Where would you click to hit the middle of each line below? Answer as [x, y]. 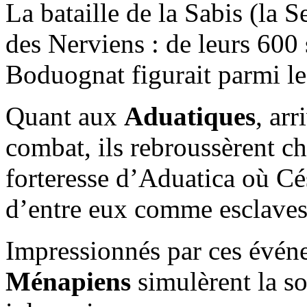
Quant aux [65, 116]
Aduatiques [190, 116]
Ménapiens [68, 281]
